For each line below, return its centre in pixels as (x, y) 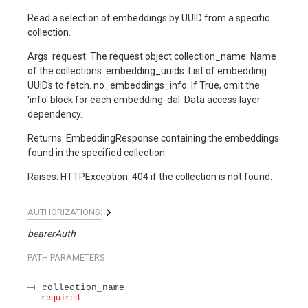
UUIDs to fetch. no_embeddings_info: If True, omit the (144, 85)
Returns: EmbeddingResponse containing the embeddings (153, 138)
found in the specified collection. (97, 152)
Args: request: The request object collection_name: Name (152, 56)
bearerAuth (52, 233)
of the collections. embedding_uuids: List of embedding (147, 70)
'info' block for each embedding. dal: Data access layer (144, 99)
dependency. (55, 114)
